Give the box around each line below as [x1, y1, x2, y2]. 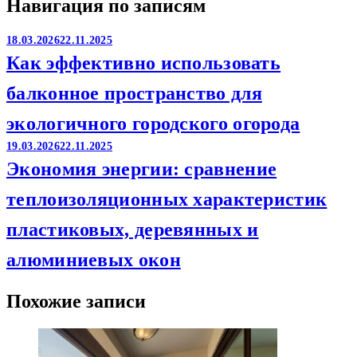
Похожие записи [6, 291, 146, 312]
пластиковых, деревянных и [6, 219, 259, 241]
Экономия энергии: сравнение [6, 159, 277, 180]
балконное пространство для [6, 83, 262, 104]
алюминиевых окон [6, 249, 181, 271]
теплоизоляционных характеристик [6, 189, 328, 210]
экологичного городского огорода [6, 113, 300, 135]
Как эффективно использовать [6, 53, 281, 74]
